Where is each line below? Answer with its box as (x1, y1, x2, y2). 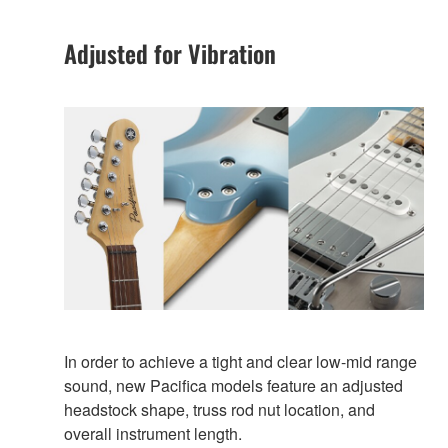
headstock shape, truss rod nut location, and (64, 398, 375, 422)
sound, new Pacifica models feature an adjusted (64, 374, 403, 398)
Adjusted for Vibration (64, 34, 276, 71)
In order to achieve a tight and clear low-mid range (64, 350, 417, 374)
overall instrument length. (64, 422, 242, 446)
